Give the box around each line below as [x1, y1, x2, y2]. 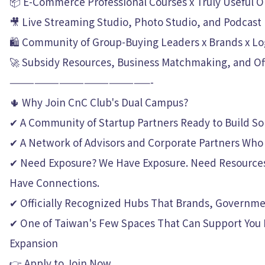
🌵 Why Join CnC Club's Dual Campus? [9, 95, 188, 109]
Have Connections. [9, 175, 99, 190]
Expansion [9, 235, 58, 250]
